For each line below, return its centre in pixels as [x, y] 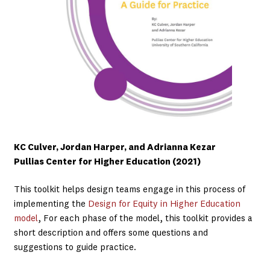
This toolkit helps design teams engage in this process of [129, 190]
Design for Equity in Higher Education [164, 204]
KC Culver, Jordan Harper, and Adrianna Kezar [115, 148]
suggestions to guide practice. [75, 248]
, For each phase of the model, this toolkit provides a [145, 219]
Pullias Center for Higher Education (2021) [107, 162]
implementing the [51, 204]
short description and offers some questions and [111, 233]
